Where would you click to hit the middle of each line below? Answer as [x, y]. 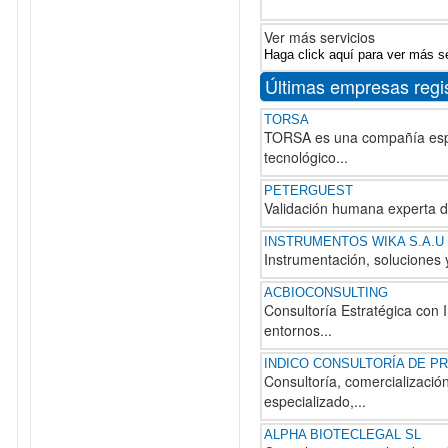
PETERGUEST [308, 190]
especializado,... [315, 401]
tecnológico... [306, 157]
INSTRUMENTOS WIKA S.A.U [354, 241]
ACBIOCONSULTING [326, 292]
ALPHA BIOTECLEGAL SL [342, 434]
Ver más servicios [319, 37]
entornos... [298, 330]
